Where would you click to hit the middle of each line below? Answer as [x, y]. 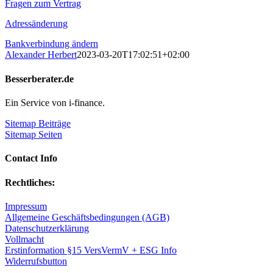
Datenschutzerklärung [47, 228]
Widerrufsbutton [36, 261]
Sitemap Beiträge [38, 123]
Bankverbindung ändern [51, 44]
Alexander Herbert [41, 55]
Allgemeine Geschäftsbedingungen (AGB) [87, 217]
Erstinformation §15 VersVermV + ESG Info [91, 250]
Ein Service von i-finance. [55, 102]
